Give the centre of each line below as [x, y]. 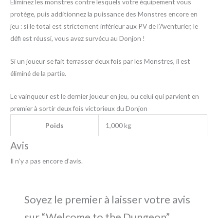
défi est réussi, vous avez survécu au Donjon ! [78, 38]
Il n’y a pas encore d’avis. [47, 161]
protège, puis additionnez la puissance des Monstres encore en [104, 14]
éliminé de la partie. [38, 73]
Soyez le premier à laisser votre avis [108, 200]
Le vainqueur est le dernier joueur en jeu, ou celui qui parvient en [105, 96]
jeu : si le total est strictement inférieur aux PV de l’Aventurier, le [104, 26]
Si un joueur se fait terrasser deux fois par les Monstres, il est [100, 61]
